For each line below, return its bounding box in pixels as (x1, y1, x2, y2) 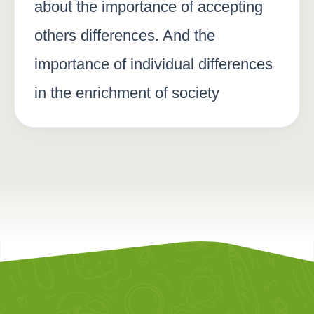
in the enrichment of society (34, 83, 219, 102)
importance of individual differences (34, 55, 273, 73)
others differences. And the (34, 26, 215, 44)
